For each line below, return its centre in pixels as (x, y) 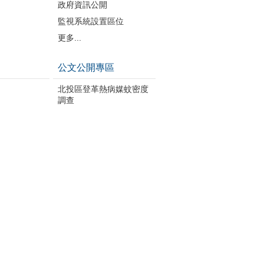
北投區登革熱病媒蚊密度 (103, 89)
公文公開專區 (86, 67)
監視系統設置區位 (90, 21)
